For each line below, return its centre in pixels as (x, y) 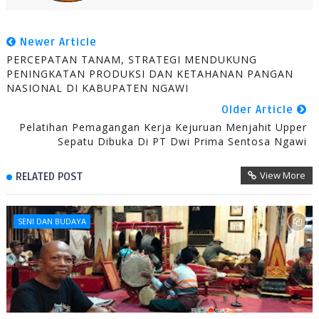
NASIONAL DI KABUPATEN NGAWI (97, 88)
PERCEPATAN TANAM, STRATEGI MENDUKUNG (131, 60)
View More (283, 176)
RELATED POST (49, 177)
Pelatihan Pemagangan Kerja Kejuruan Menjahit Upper (163, 127)
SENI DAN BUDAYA (52, 221)
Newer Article (56, 42)
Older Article (260, 110)
